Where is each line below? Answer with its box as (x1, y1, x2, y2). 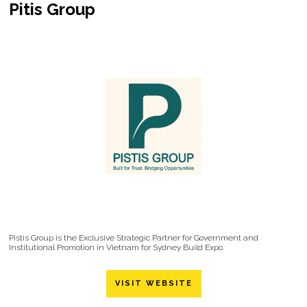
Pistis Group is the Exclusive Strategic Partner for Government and (9, 233, 258, 243)
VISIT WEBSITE (114, 279, 193, 288)
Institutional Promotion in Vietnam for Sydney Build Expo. (9, 243, 224, 253)
